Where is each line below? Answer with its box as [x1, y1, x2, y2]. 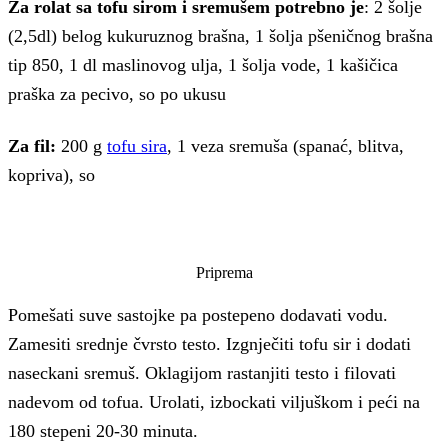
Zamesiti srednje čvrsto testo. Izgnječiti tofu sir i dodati [8, 333, 411, 354]
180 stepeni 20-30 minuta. [8, 420, 198, 441]
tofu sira [107, 135, 167, 156]
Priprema [195, 264, 253, 282]
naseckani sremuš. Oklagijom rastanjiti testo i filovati [8, 362, 396, 383]
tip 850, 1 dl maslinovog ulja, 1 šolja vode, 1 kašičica [8, 54, 398, 75]
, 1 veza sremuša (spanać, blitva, [167, 135, 404, 156]
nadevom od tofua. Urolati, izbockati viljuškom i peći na [8, 391, 420, 412]
